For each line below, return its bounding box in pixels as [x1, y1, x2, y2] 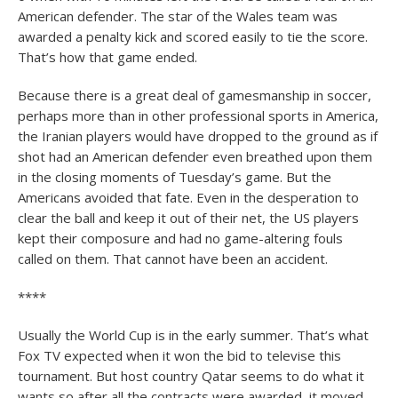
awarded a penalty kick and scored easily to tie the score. [18, 28, 368, 45]
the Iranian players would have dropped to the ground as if [18, 127, 378, 145]
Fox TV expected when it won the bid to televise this [18, 346, 341, 364]
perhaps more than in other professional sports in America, [18, 107, 378, 124]
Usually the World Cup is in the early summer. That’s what [18, 326, 369, 344]
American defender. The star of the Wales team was [18, 7, 338, 25]
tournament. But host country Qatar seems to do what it [18, 367, 364, 385]
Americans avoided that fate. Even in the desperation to [18, 188, 359, 206]
